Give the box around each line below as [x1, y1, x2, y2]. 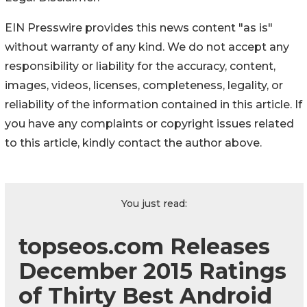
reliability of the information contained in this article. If [5, 97, 302, 111]
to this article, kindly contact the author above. [5, 136, 262, 149]
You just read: [121, 197, 187, 210]
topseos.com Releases [19, 232, 270, 260]
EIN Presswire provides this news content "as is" [5, 21, 273, 34]
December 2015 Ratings [19, 257, 286, 284]
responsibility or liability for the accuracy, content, [5, 59, 275, 73]
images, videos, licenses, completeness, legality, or [5, 78, 283, 92]
